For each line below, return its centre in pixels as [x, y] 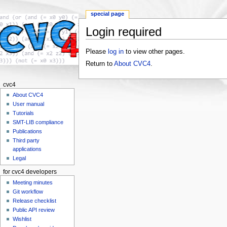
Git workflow [28, 191]
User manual [29, 104]
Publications [28, 131]
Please [97, 52]
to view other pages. [154, 52]
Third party [26, 141]
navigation [128, 43]
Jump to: [99, 43]
